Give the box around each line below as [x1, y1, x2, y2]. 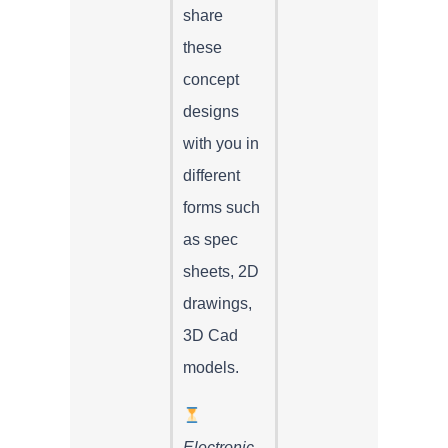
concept [183, 70, 239, 88]
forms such [183, 198, 260, 216]
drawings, [183, 294, 252, 312]
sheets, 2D [183, 262, 259, 280]
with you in [183, 134, 259, 152]
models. [183, 358, 239, 376]
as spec [183, 230, 238, 248]
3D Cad [183, 326, 238, 344]
